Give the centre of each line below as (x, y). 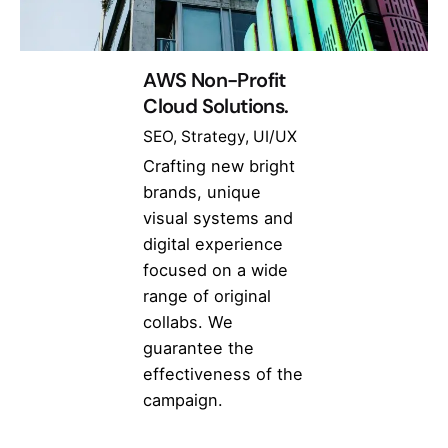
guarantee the (199, 347)
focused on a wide (216, 269)
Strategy (213, 136)
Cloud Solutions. (216, 105)
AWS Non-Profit (214, 79)
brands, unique (202, 191)
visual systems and (218, 217)
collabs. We (188, 321)
